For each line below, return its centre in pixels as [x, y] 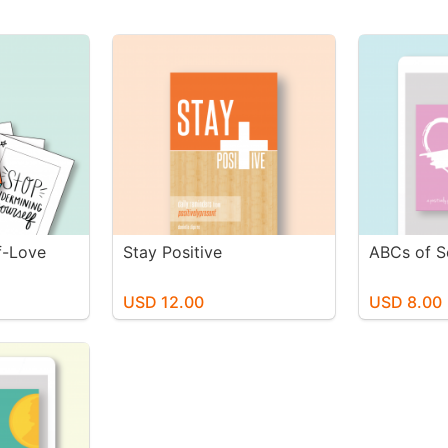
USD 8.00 [406, 302]
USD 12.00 [163, 302]
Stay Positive [172, 252]
